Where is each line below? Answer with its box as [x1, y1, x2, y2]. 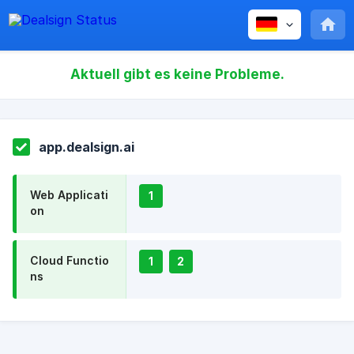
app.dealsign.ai [39, 139, 134, 155]
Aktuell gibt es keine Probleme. [70, 66, 284, 82]
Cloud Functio [30, 254, 109, 267]
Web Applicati [30, 188, 108, 201]
